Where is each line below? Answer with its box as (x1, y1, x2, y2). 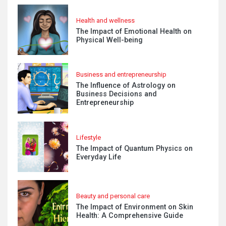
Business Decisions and (76, 90, 157, 98)
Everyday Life (76, 152, 121, 161)
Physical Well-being (76, 35, 143, 44)
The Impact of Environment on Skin (76, 202, 193, 211)
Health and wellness (76, 16, 135, 24)
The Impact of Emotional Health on (76, 27, 192, 36)
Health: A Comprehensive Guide (76, 211, 183, 220)
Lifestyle (76, 133, 101, 141)
